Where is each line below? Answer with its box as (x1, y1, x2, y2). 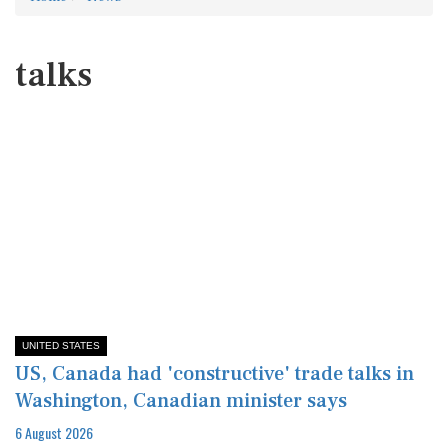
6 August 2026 (15, 421, 93, 443)
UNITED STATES (22, 339, 100, 351)
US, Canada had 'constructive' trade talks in (15, 360, 414, 387)
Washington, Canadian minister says (15, 387, 347, 414)
